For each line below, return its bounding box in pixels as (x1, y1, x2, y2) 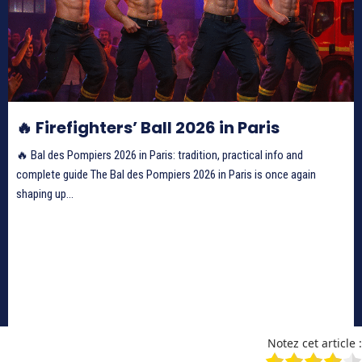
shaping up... (16, 186, 74, 201)
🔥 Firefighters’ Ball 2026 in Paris (16, 116, 280, 139)
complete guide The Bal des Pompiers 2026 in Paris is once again (16, 166, 316, 182)
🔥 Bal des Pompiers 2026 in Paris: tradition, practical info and (16, 147, 303, 162)
